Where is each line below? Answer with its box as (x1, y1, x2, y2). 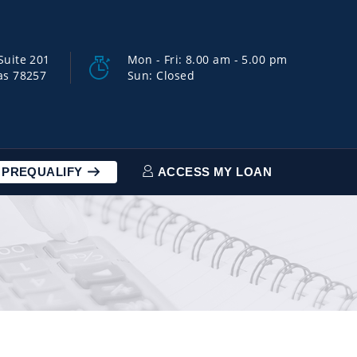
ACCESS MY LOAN (154, 164, 272, 178)
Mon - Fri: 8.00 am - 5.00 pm (127, 52, 288, 67)
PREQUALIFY (2, 164, 87, 178)
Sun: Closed (127, 68, 194, 83)
